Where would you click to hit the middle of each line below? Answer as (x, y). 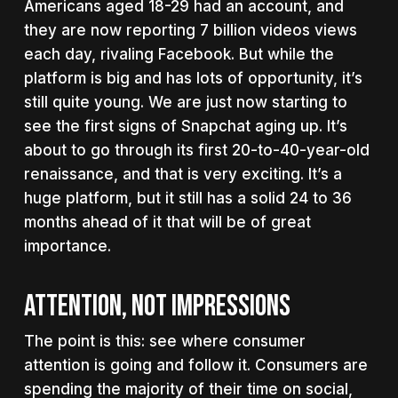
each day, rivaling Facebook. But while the (179, 54)
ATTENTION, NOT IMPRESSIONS (157, 306)
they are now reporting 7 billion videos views (190, 30)
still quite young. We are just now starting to (185, 102)
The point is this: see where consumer (164, 341)
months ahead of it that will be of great (167, 222)
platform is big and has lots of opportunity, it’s (193, 78)
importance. (67, 246)
